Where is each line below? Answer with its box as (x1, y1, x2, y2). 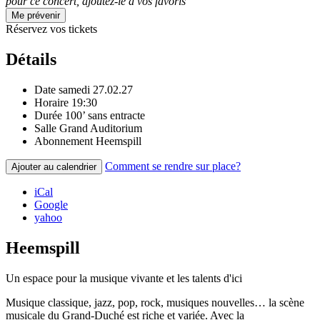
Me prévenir (11, 10, 60, 21)
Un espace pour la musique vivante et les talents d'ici (6, 272, 242, 285)
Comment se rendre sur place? (105, 160, 241, 173)
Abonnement (34, 135, 93, 148)
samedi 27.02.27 (59, 84, 133, 96)
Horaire (34, 96, 69, 109)
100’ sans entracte (65, 109, 145, 122)
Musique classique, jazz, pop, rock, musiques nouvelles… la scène (6, 296, 304, 309)
